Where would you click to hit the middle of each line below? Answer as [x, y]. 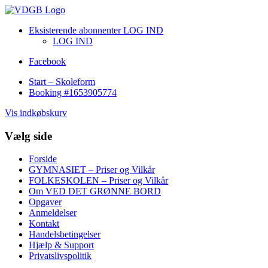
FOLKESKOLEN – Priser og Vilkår [98, 181]
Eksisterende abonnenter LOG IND [96, 30]
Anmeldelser [53, 213]
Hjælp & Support [61, 245]
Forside [43, 159]
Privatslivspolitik [60, 256]
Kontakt [44, 224]
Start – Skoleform [62, 82]
